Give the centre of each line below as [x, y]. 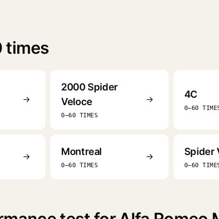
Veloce [77, 101]
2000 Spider [89, 87]
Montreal [81, 151]
